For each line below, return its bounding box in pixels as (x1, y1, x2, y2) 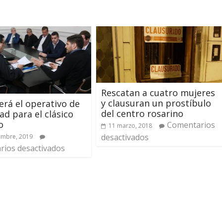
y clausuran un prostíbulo (101, 97, 211, 110)
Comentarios (167, 119, 215, 131)
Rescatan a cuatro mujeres (101, 87, 215, 99)
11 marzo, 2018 (109, 121, 152, 130)
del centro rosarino (101, 108, 183, 120)
